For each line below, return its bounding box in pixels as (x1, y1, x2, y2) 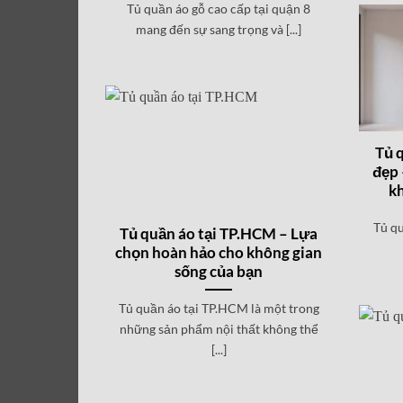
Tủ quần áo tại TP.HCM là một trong (118, 300, 319, 316)
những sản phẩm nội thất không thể (119, 320, 318, 336)
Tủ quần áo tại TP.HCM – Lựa (120, 224, 318, 243)
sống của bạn (175, 262, 264, 281)
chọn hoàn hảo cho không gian (115, 243, 323, 262)
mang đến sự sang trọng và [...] (136, 21, 302, 37)
